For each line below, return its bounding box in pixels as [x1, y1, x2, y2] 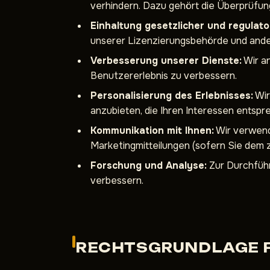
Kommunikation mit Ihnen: [90, 124, 214, 137]
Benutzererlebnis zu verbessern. [90, 69, 237, 82]
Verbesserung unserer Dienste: [90, 54, 242, 67]
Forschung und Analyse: [90, 159, 207, 172]
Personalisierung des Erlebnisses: [90, 89, 253, 102]
